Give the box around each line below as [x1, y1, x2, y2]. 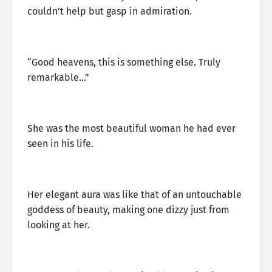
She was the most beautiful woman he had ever [27, 123, 236, 134]
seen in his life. [27, 138, 93, 149]
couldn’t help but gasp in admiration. [27, 5, 192, 17]
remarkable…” [27, 72, 89, 83]
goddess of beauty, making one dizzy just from [27, 204, 229, 216]
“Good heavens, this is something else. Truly [27, 56, 220, 68]
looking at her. [27, 219, 90, 231]
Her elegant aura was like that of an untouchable [27, 189, 242, 200]
